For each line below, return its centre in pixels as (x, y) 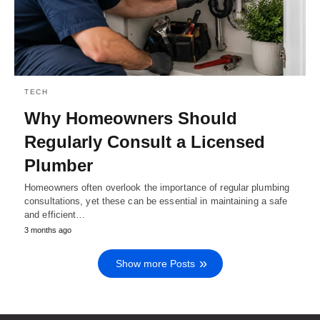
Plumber (59, 166)
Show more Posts (155, 264)
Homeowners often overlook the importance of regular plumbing (157, 188)
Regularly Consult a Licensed (145, 142)
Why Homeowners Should (131, 119)
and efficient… (55, 215)
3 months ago (48, 230)
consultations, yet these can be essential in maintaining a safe (156, 201)
